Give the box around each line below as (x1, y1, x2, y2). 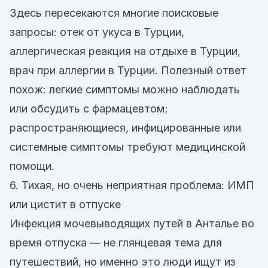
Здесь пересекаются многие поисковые (10, 7, 218, 19)
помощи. (10, 160, 54, 172)
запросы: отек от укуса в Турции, (10, 26, 184, 38)
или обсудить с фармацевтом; (10, 102, 168, 115)
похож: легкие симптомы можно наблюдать (10, 83, 240, 96)
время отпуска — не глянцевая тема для (10, 236, 222, 249)
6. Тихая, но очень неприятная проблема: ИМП (10, 179, 254, 191)
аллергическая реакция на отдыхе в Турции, (10, 45, 240, 57)
